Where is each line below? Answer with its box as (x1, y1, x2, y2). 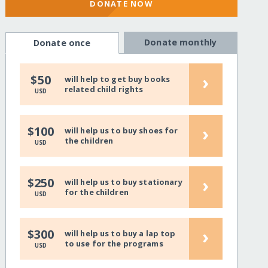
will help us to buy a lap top (64, 227, 176, 239)
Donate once (33, 37, 91, 49)
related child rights (64, 83, 144, 95)
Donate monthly (144, 36, 217, 48)
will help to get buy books (64, 73, 170, 84)
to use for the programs (64, 237, 163, 249)
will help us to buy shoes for (64, 124, 178, 136)
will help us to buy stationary (64, 176, 182, 187)
